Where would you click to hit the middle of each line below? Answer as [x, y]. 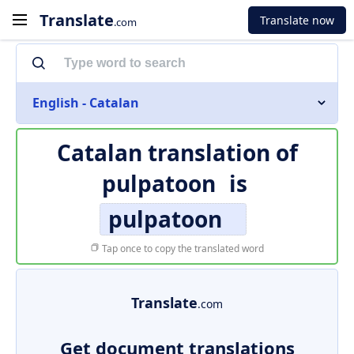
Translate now [297, 20]
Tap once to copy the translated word [182, 249]
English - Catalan [86, 103]
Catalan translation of [177, 153]
